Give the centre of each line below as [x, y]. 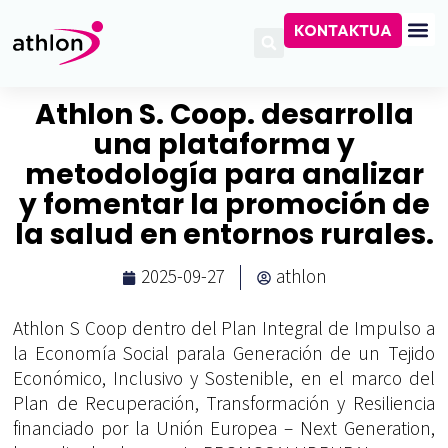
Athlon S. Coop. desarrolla [224, 115]
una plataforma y [224, 145]
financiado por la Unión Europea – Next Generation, [224, 429]
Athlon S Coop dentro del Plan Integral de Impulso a [224, 329]
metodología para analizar [224, 175]
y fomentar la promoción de [224, 205]
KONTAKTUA [342, 31]
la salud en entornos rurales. [224, 235]
